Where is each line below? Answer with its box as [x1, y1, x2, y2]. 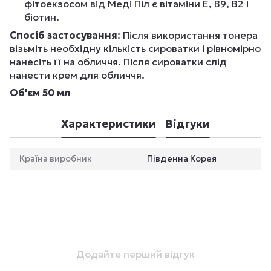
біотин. [24, 10, 59, 23]
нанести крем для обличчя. [10, 69, 145, 82]
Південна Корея [147, 153, 217, 165]
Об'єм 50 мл [10, 87, 70, 99]
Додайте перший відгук [76, 248, 195, 261]
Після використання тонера [120, 29, 258, 42]
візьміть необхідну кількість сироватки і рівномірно [10, 42, 261, 55]
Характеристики [61, 116, 156, 131]
